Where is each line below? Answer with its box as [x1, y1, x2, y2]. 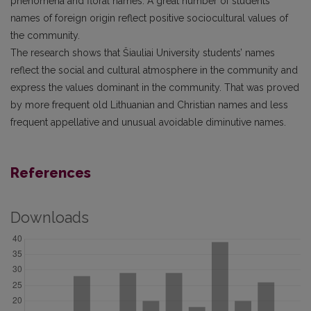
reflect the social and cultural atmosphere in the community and [10, 64, 298, 76]
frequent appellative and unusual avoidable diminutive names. [10, 116, 286, 128]
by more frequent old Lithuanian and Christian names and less [10, 99, 288, 110]
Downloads [10, 208, 89, 226]
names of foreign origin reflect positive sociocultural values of [10, 12, 288, 24]
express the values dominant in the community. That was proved [10, 81, 299, 93]
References [10, 164, 91, 181]
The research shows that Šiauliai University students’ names [10, 47, 275, 58]
